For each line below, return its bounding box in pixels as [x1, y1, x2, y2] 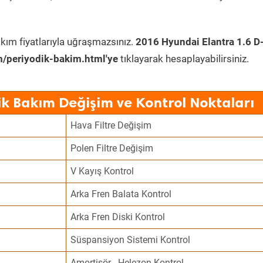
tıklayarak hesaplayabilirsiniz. [118, 53, 249, 65]
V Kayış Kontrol [70, 166, 134, 177]
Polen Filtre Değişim [70, 143, 154, 154]
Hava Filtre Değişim [70, 120, 152, 131]
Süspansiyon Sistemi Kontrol [70, 234, 191, 245]
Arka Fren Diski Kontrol [70, 211, 166, 222]
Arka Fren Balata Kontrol [70, 188, 172, 200]
